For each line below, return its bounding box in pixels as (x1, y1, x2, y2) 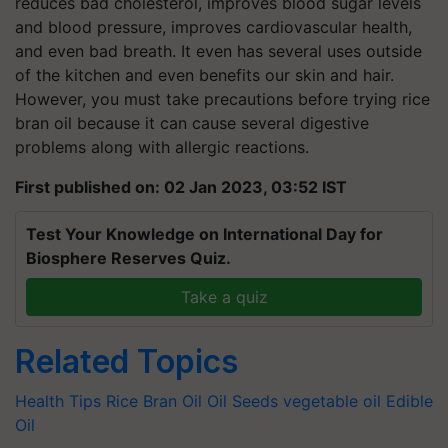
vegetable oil (283, 391, 381, 411)
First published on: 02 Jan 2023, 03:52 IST (15, 177, 347, 197)
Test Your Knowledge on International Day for (26, 224, 383, 244)
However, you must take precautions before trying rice (15, 89, 430, 109)
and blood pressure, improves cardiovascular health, (15, 17, 412, 37)
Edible (386, 391, 433, 411)
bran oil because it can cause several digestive (15, 113, 369, 133)
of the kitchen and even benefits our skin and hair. (15, 65, 394, 85)
